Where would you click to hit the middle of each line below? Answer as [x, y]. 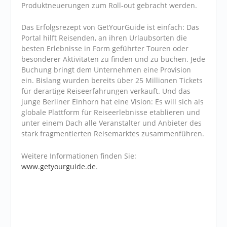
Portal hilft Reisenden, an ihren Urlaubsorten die [104, 38]
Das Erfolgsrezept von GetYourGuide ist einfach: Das [110, 27]
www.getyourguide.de [59, 166]
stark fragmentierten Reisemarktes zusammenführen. [113, 134]
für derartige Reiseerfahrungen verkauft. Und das [106, 91]
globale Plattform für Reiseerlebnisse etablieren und [111, 112]
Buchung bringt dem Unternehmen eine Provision [106, 70]
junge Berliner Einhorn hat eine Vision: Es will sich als [113, 102]
